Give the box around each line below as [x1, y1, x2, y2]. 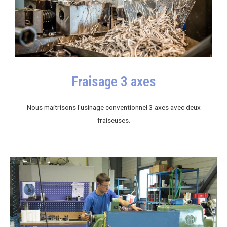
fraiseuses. [97, 116, 130, 124]
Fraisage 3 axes [71, 73, 156, 90]
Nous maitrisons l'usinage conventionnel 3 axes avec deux [26, 103, 201, 111]
